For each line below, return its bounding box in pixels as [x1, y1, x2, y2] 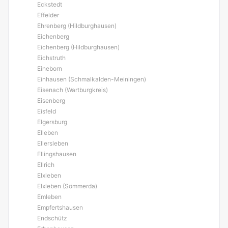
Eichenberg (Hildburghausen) [37, 43, 120, 51]
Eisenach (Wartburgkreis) [37, 86, 108, 94]
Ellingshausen [37, 150, 76, 158]
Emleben [37, 193, 62, 201]
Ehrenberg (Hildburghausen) [37, 22, 117, 30]
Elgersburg [37, 118, 67, 126]
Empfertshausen [37, 204, 83, 211]
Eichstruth [37, 54, 66, 62]
